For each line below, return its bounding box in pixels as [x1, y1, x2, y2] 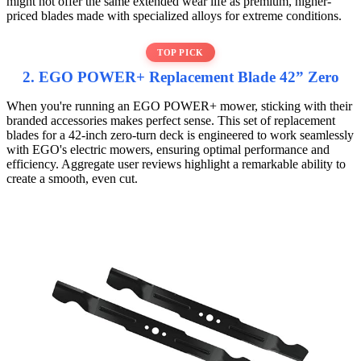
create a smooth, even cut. [6, 171, 138, 185]
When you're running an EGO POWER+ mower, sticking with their [6, 98, 352, 113]
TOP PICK [157, 47, 204, 57]
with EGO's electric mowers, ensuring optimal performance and [6, 142, 330, 156]
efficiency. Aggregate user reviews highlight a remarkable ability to [6, 156, 346, 171]
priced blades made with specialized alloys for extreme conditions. [6, 8, 342, 23]
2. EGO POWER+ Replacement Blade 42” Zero [22, 68, 339, 85]
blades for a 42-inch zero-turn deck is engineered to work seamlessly [6, 127, 354, 142]
